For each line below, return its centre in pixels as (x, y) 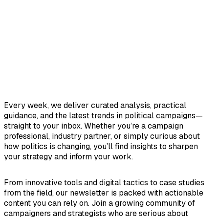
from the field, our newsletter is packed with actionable (104, 193)
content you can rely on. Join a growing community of (99, 203)
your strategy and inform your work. (68, 156)
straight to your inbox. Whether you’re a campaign (94, 126)
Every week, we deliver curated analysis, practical (95, 105)
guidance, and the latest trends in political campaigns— (103, 115)
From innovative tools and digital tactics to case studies (104, 182)
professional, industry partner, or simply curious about (102, 136)
